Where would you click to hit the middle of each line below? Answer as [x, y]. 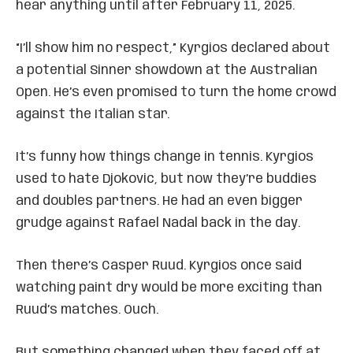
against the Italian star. [93, 114]
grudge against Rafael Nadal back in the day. [158, 223]
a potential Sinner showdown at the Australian [167, 70]
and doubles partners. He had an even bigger [159, 201]
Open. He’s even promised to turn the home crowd [176, 92]
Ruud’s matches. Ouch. [87, 310]
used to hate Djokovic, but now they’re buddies [166, 179]
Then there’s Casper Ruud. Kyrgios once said [159, 266]
